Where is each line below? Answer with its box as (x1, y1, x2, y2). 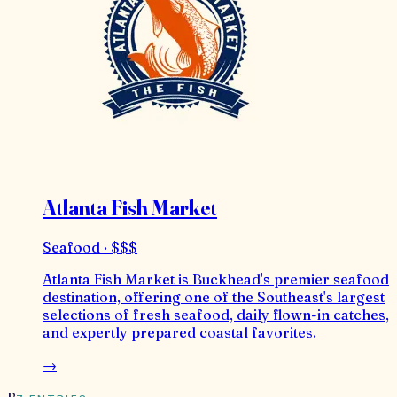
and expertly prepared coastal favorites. (43, 323, 316, 342)
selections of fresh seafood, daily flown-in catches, (43, 306, 389, 324)
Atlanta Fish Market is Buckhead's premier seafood (43, 270, 389, 289)
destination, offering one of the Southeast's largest (43, 288, 385, 307)
